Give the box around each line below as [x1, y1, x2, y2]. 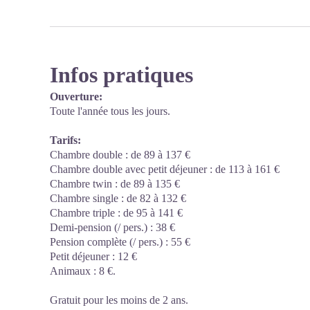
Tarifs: [50, 134, 81, 146]
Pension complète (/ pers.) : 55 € [50, 236, 190, 248]
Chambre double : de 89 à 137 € [50, 149, 190, 161]
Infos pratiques [50, 62, 193, 87]
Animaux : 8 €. [50, 265, 116, 277]
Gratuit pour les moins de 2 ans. [50, 294, 188, 306]
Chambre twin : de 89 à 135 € [50, 178, 180, 190]
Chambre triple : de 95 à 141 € [50, 207, 183, 219]
